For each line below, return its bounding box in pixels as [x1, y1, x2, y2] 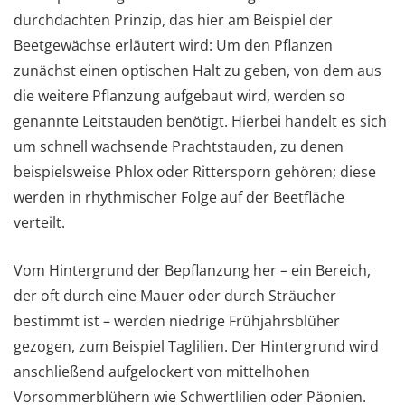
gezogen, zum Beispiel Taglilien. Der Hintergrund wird [14, 335, 379, 356]
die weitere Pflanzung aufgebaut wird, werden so [14, 85, 345, 106]
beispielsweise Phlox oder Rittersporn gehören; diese [14, 161, 376, 182]
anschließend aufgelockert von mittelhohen [14, 361, 310, 381]
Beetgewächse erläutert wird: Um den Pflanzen [14, 34, 333, 55]
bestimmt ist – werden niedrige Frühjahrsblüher [14, 310, 340, 331]
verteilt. [14, 212, 65, 232]
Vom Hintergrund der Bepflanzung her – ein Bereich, [14, 259, 371, 280]
